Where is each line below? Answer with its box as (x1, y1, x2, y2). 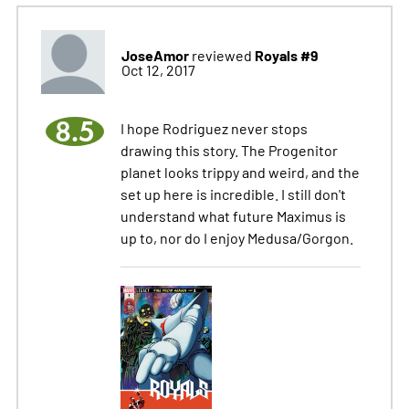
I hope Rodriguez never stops (120, 119, 308, 138)
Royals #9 (254, 45, 319, 66)
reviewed (188, 46, 255, 65)
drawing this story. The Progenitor (120, 141, 338, 160)
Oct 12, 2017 (121, 60, 195, 79)
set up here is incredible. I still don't (120, 184, 346, 204)
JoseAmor (121, 45, 189, 66)
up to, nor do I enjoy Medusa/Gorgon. (120, 228, 353, 247)
